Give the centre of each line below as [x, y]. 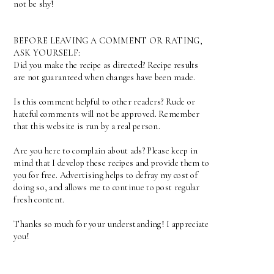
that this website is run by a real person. [87, 127]
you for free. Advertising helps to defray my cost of [106, 176]
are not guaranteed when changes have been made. [105, 78]
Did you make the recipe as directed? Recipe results [106, 65]
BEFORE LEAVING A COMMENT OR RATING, [108, 41]
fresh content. [39, 200]
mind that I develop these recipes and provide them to [112, 163]
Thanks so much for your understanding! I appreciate [111, 224]
